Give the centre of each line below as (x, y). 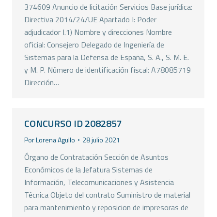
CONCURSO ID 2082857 (73, 123)
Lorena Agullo (55, 140)
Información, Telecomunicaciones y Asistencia (99, 182)
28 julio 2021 (101, 140)
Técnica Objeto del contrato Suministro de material (107, 195)
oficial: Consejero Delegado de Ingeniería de (94, 45)
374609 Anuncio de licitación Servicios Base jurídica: (108, 7)
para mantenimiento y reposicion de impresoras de (106, 207)
